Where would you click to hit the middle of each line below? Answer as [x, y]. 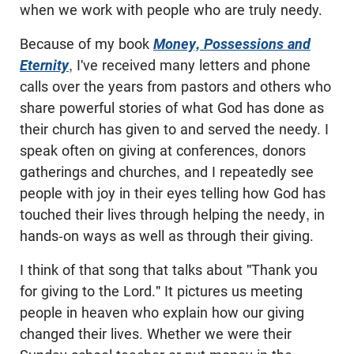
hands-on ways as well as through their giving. [167, 236]
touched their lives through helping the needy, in [172, 215]
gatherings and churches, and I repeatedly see [167, 172]
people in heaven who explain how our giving [162, 313]
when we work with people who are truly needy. [171, 10]
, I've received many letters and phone [190, 65]
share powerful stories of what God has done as [172, 108]
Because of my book [87, 44]
